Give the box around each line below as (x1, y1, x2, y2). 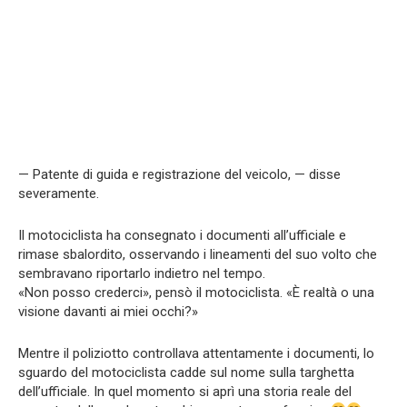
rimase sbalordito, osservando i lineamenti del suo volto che (18, 245, 377, 263)
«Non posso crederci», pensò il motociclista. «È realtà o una (18, 283, 374, 301)
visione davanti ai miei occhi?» (18, 303, 198, 320)
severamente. (18, 184, 99, 202)
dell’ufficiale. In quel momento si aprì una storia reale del (18, 382, 352, 400)
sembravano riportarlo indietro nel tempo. (18, 264, 265, 282)
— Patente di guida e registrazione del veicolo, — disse (18, 165, 341, 183)
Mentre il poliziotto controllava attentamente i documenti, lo (18, 344, 374, 362)
